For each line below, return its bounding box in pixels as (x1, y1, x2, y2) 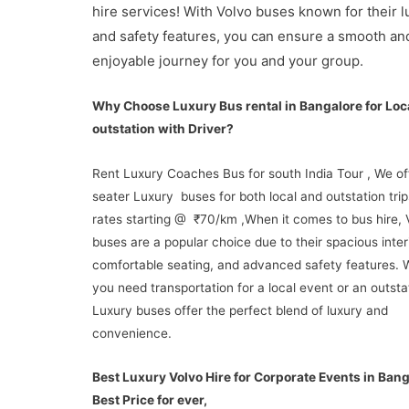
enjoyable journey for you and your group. (91, 51, 363, 69)
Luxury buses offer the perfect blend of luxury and (91, 302, 388, 318)
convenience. (91, 325, 172, 341)
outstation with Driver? (91, 121, 234, 136)
